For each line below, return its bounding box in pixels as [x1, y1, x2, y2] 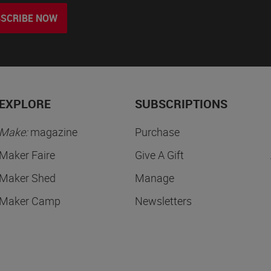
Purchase [134, 125, 180, 140]
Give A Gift [134, 148, 184, 163]
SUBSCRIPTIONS [134, 96, 227, 113]
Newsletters [134, 194, 192, 209]
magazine [28, 125, 78, 140]
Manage [134, 171, 174, 186]
